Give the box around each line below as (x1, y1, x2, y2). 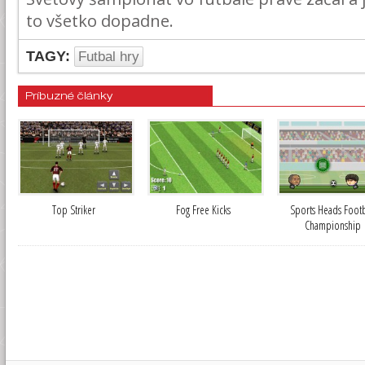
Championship (305, 217, 361, 233)
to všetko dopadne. (26, 10, 174, 32)
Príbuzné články (25, 92, 112, 103)
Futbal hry (78, 49, 139, 64)
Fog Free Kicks (176, 201, 231, 218)
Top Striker (52, 201, 95, 218)
